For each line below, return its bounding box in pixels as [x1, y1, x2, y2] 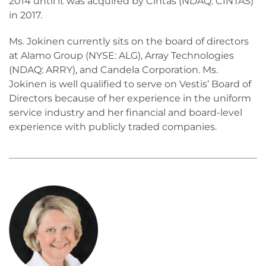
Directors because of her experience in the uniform [9, 93, 251, 104]
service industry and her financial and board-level [9, 107, 242, 118]
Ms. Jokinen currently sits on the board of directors [9, 36, 249, 47]
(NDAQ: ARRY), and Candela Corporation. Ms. [9, 64, 218, 75]
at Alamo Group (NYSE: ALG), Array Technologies [9, 50, 234, 61]
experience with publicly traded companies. [9, 121, 217, 132]
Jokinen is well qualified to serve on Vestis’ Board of [9, 78, 251, 90]
